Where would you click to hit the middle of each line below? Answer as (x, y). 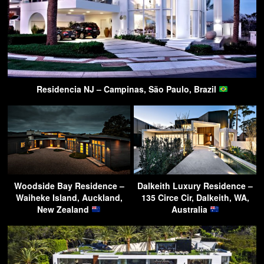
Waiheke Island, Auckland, (69, 197)
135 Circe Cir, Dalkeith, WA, (195, 197)
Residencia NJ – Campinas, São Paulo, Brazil (127, 89)
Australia (190, 209)
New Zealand (65, 209)
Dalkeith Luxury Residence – (195, 185)
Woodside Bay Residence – (69, 185)
